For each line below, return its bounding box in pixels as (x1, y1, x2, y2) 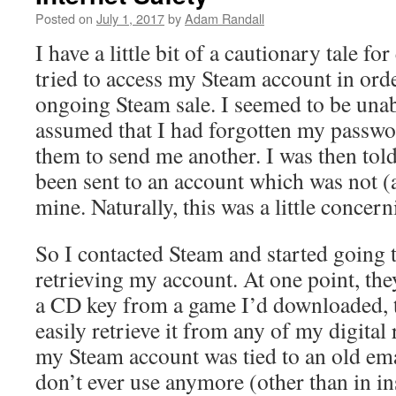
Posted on (35, 9, 93, 27)
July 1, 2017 (96, 9, 164, 27)
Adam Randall (185, 9, 264, 27)
